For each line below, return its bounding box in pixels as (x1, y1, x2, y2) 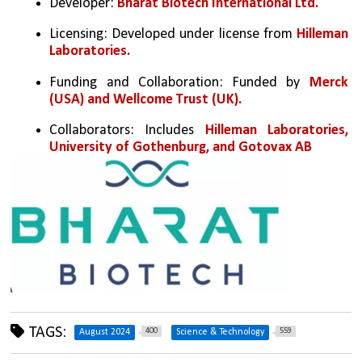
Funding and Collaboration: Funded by (49, 74, 309, 90)
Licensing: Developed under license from (49, 27, 297, 43)
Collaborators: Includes (49, 122, 205, 138)
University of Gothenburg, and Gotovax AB (49, 139, 313, 155)
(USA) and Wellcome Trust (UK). (49, 91, 242, 107)
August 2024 (79, 326, 131, 337)
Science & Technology (176, 326, 265, 337)
